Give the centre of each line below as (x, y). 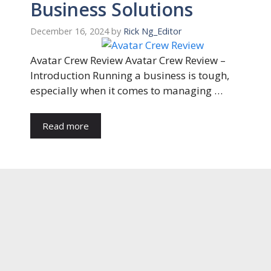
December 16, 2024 (70, 31)
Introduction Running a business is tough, (130, 75)
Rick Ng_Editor (153, 31)
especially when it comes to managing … (126, 90)
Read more (66, 126)
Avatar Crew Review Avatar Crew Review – (128, 60)
